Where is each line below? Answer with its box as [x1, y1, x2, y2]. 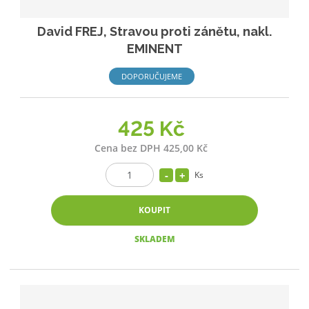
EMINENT [126, 41, 183, 57]
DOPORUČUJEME [121, 71, 183, 82]
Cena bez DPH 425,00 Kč [94, 141, 208, 155]
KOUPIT [139, 204, 170, 217]
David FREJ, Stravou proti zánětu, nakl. [37, 24, 272, 39]
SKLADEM [134, 233, 175, 246]
